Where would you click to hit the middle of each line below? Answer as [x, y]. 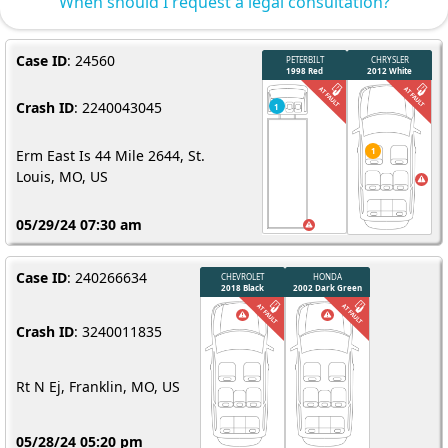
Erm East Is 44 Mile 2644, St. [110, 155]
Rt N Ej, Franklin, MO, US [98, 386]
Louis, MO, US [62, 176]
